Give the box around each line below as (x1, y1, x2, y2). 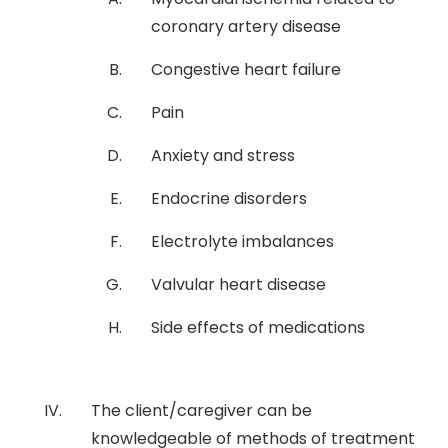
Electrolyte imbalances (151, 229, 334, 253)
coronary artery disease (151, 14, 341, 38)
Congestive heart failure (151, 57, 341, 81)
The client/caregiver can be (91, 398, 312, 422)
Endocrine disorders (151, 186, 307, 210)
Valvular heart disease (151, 272, 326, 296)
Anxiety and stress (151, 143, 295, 167)
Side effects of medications (151, 315, 365, 339)
